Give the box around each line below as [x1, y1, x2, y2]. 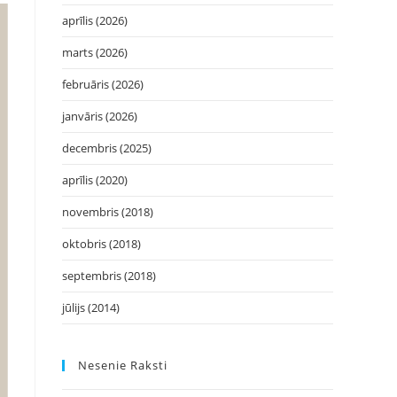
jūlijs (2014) [62, 300, 120, 315]
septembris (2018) [62, 268, 156, 284]
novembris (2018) [62, 204, 153, 220]
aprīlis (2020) [62, 172, 128, 188]
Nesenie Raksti [78, 357, 167, 373]
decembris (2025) [62, 140, 152, 156]
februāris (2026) [62, 76, 144, 92]
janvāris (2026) [62, 108, 137, 124]
